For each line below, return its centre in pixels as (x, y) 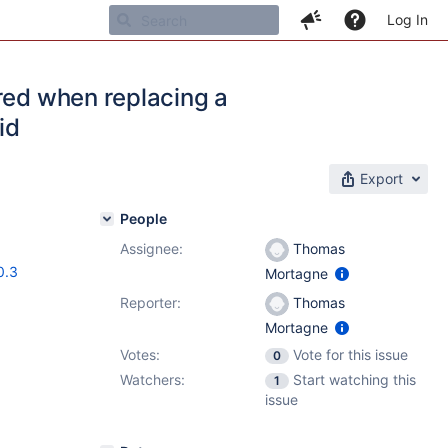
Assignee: (151, 248)
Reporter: (150, 302)
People (143, 218)
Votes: (140, 354)
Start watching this (354, 379)
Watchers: (152, 379)
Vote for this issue (350, 354)
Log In (407, 19)
